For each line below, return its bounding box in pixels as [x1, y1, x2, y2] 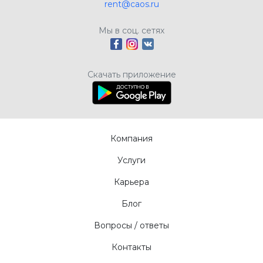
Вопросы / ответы [94, 220, 169, 231]
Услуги [117, 155, 146, 166]
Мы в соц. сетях [99, 25, 164, 36]
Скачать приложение [87, 69, 176, 80]
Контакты [112, 242, 151, 253]
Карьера [114, 177, 149, 188]
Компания [110, 133, 153, 144]
